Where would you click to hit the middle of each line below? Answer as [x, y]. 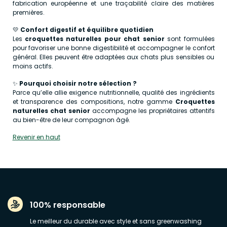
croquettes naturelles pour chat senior [94, 39]
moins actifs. [33, 66]
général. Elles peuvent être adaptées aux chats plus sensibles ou [113, 57]
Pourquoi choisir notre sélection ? [78, 83]
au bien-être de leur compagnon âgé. [71, 120]
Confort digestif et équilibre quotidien [87, 30]
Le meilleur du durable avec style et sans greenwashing [116, 221]
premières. [28, 12]
